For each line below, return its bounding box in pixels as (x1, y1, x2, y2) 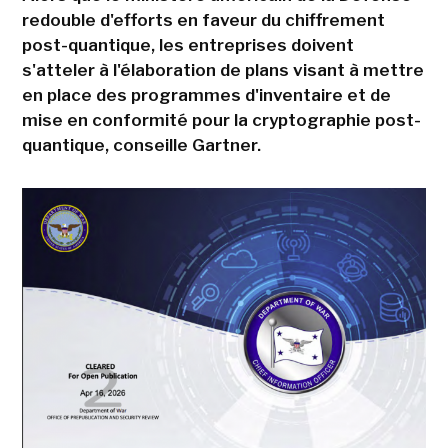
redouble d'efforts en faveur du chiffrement (21, 10, 385, 31)
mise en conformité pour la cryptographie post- (21, 110, 421, 131)
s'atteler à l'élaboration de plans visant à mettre (21, 60, 424, 81)
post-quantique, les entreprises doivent (21, 35, 354, 56)
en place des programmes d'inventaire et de (21, 85, 391, 106)
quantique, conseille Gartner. (21, 135, 265, 156)
